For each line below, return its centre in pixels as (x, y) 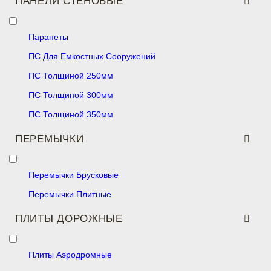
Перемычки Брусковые (73, 175)
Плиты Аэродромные (70, 255)
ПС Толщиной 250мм (71, 76)
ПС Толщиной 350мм (71, 114)
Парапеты (48, 37)
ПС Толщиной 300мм (71, 95)
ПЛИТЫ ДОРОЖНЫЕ (69, 219)
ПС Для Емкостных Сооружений (92, 56)
